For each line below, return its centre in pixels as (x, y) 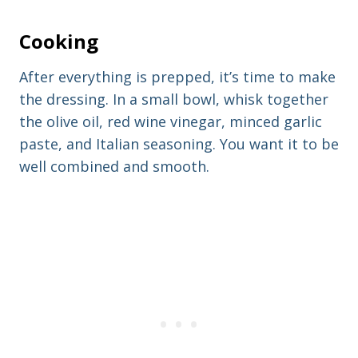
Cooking (59, 42)
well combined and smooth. (114, 167)
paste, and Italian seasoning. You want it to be (179, 144)
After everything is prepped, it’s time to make (177, 77)
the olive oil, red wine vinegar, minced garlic (171, 122)
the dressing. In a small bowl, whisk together (174, 99)
